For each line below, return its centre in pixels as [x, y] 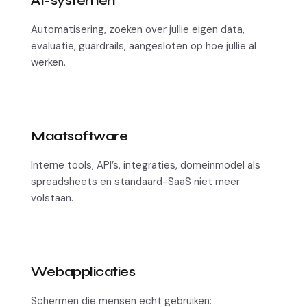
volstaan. [52, 198]
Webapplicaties [83, 272]
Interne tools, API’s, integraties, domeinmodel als [146, 165]
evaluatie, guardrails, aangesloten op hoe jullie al [144, 46]
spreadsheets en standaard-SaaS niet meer [135, 182]
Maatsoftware [79, 136]
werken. [48, 62]
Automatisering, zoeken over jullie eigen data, [138, 29]
